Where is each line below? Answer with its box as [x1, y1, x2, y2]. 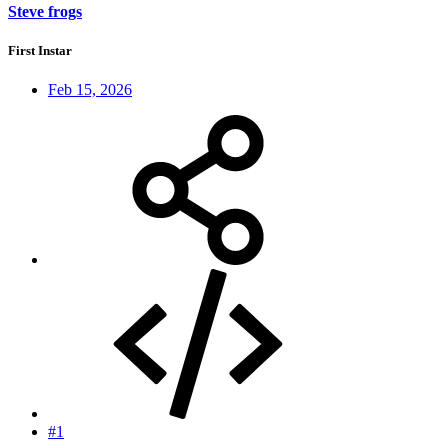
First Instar [8, 42, 72, 58]
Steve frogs [8, 2, 82, 20]
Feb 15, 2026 [48, 80, 132, 98]
